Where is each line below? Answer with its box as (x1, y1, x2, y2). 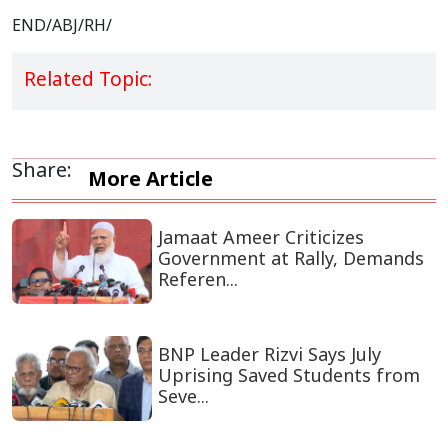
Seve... (157, 384, 209, 409)
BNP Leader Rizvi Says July (157, 342, 381, 367)
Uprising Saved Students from (157, 363, 420, 388)
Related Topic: (24, 66, 152, 93)
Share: (12, 156, 72, 184)
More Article (88, 165, 213, 193)
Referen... (157, 267, 238, 292)
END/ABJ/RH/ (12, 14, 112, 37)
